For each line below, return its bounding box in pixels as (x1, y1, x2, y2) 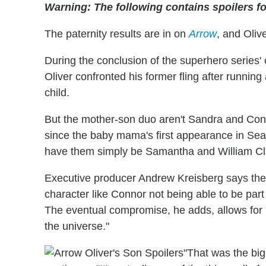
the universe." (45, 220, 109, 232)
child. (45, 86, 69, 99)
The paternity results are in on (45, 27, 189, 40)
